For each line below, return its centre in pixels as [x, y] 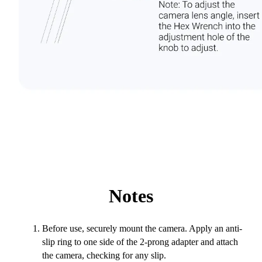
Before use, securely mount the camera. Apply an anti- [142, 229]
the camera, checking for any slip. [104, 256]
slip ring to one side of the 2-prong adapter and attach [140, 242]
